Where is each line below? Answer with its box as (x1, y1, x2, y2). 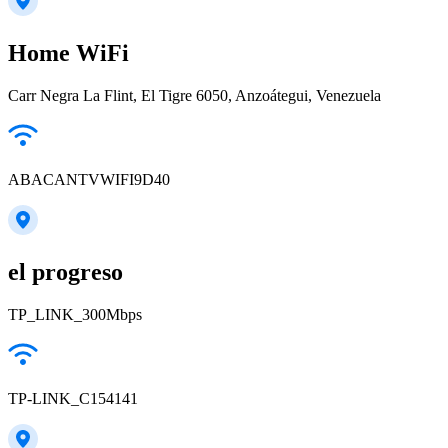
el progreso (8, 258, 123, 285)
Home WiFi (8, 40, 129, 67)
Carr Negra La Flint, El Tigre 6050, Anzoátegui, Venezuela (8, 86, 381, 104)
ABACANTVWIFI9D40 (8, 170, 170, 188)
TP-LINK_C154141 (8, 389, 138, 407)
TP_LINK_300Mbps (8, 305, 142, 323)
